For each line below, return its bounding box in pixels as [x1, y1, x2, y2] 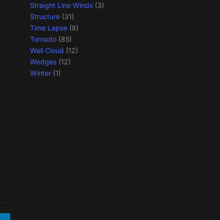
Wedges [30, 57, 56, 66]
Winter [30, 69, 51, 78]
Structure [30, 12, 60, 21]
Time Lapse [30, 24, 67, 32]
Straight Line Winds [30, 1, 93, 10]
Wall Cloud [30, 46, 64, 55]
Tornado [30, 35, 56, 44]
